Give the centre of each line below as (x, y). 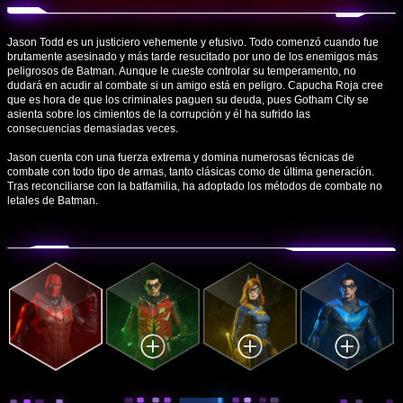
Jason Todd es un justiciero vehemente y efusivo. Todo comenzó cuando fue (193, 42)
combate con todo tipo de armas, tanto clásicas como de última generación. (191, 171)
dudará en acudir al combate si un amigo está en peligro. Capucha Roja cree (195, 85)
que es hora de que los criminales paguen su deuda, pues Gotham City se (188, 99)
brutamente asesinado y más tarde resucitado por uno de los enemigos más (193, 56)
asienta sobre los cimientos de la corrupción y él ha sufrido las (159, 114)
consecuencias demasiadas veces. (93, 128)
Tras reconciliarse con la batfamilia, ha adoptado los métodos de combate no (195, 186)
